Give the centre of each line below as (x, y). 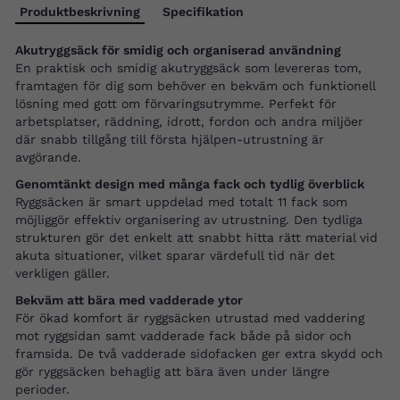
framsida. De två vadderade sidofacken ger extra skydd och (199, 354)
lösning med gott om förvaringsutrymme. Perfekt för (176, 104)
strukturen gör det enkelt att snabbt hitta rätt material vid (196, 238)
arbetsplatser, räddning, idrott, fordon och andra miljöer (189, 122)
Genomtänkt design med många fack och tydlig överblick (190, 184)
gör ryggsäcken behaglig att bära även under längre (172, 372)
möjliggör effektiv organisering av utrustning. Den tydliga (189, 220)
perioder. (42, 390)
